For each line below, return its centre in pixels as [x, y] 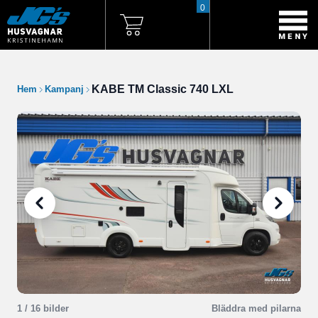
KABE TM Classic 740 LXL [163, 89]
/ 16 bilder [45, 308]
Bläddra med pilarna [256, 308]
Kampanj [64, 89]
